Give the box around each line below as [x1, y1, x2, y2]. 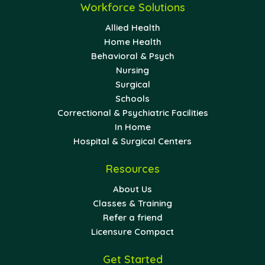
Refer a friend [102, 211, 163, 223]
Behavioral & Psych [91, 50, 174, 62]
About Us [113, 183, 152, 195]
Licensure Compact [91, 225, 174, 237]
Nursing [116, 64, 149, 76]
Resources [105, 161, 160, 176]
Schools [115, 92, 150, 104]
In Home [114, 121, 151, 132]
